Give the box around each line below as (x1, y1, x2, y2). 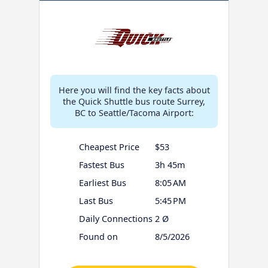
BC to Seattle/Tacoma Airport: (74, 107, 194, 119)
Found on (78, 231, 118, 243)
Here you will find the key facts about (58, 84, 210, 96)
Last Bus (78, 195, 113, 207)
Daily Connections (78, 213, 153, 225)
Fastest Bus (78, 159, 124, 171)
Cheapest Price (78, 141, 139, 153)
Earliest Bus (78, 177, 126, 189)
